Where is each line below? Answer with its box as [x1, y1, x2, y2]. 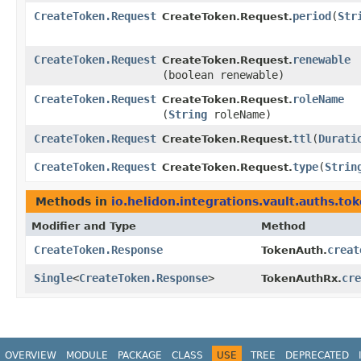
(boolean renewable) [162, 68, 284, 82]
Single [34, 272, 73, 285]
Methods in [35, 195, 111, 209]
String [168, 108, 207, 122]
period [293, 10, 331, 23]
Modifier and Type [31, 220, 136, 233]
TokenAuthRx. [261, 272, 342, 285]
